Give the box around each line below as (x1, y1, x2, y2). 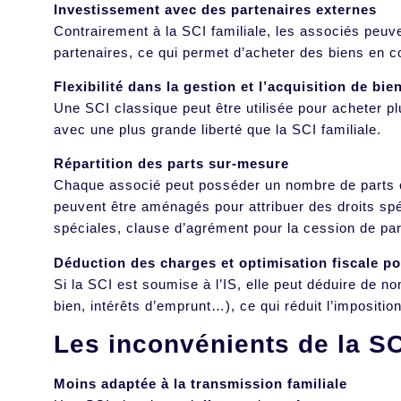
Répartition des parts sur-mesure (54, 156, 289, 172)
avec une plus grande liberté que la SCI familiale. (54, 122, 386, 138)
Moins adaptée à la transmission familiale (54, 376, 347, 392)
